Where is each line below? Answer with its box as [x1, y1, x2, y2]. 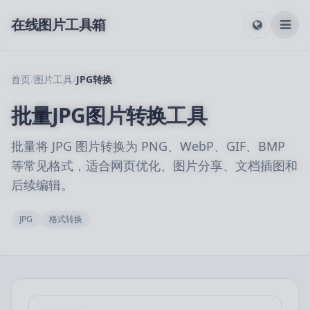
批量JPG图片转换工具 [11, 101, 207, 129]
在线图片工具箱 [11, 15, 106, 34]
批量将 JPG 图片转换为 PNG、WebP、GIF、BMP [11, 138, 285, 154]
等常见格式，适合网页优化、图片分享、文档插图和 [11, 157, 298, 174]
